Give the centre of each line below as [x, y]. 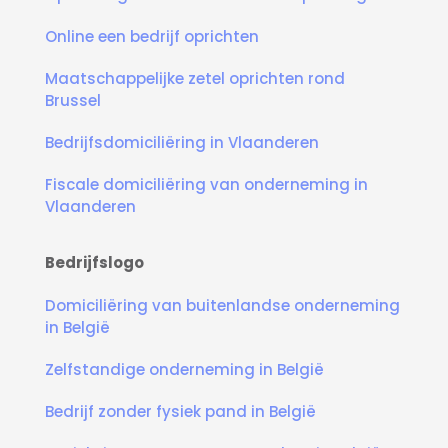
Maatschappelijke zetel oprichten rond [195, 79]
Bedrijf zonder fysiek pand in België [180, 412]
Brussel [73, 101]
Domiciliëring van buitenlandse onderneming [222, 306]
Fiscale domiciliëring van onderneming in [206, 185]
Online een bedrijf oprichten [152, 37]
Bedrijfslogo [94, 263]
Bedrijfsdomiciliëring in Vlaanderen [182, 143]
